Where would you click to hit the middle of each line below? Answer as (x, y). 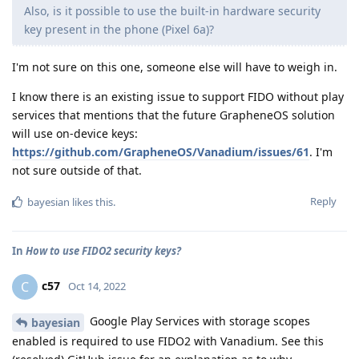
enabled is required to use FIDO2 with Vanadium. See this (168, 341)
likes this (91, 202)
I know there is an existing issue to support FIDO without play (178, 96)
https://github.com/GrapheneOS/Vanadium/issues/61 (161, 151)
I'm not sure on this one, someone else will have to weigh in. (175, 67)
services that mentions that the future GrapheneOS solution (173, 115)
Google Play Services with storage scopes (198, 321)
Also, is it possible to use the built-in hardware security (172, 10)
